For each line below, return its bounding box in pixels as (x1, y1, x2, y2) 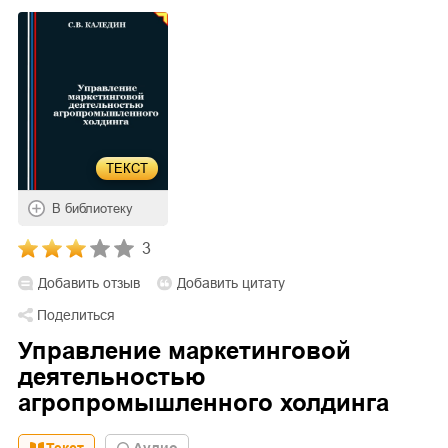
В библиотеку (52, 200, 133, 216)
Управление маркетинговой (18, 336, 351, 364)
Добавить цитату (177, 274, 285, 291)
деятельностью (18, 362, 206, 390)
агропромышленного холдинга (18, 388, 389, 416)
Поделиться (37, 306, 115, 323)
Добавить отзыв (38, 274, 140, 291)
